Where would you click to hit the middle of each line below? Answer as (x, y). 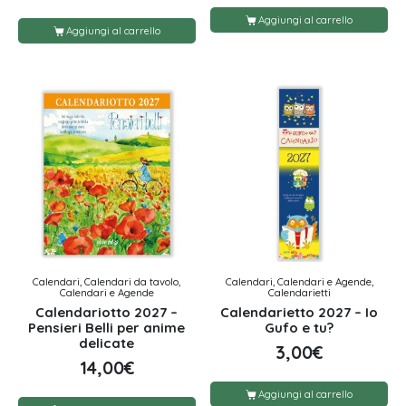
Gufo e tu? (300, 328)
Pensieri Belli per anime (107, 328)
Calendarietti (299, 292)
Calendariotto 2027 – (107, 313)
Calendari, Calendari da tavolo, (107, 281)
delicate (107, 343)
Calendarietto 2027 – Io (300, 313)
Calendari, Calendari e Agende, (299, 281)
